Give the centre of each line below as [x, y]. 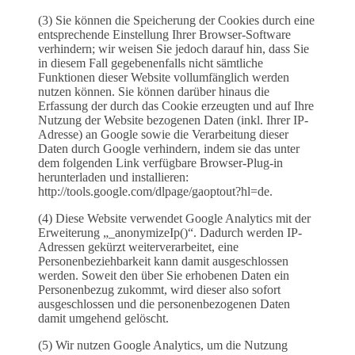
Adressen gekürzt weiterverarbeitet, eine [138, 247]
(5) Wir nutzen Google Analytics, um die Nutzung [163, 345]
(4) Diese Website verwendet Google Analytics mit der [174, 219]
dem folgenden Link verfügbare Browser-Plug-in [160, 163]
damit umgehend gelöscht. [103, 319]
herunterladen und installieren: [113, 177]
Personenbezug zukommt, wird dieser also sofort [159, 290]
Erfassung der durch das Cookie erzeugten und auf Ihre [176, 106]
